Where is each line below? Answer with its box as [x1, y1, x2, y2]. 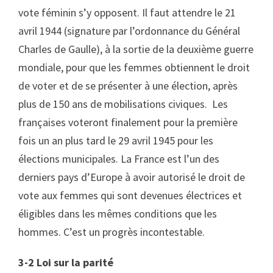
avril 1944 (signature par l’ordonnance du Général [18, 24, 240, 38]
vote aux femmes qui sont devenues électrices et [18, 188, 242, 202]
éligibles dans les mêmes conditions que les [18, 207, 217, 221]
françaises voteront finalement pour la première [18, 115, 238, 129]
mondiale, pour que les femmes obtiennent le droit [18, 60, 250, 74]
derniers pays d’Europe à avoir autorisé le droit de [18, 170, 245, 184]
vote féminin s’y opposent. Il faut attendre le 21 [18, 5, 236, 19]
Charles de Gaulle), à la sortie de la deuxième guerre [18, 42, 253, 56]
